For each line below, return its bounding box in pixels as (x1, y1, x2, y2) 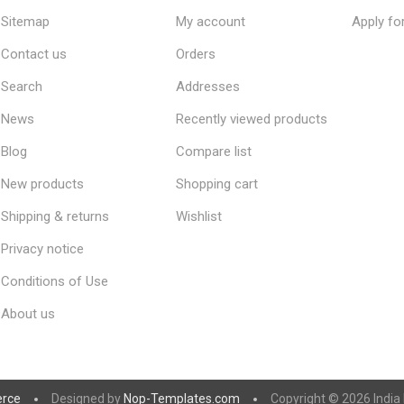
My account (176, 14, 246, 30)
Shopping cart (176, 176, 259, 192)
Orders (176, 46, 216, 62)
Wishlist (176, 208, 223, 225)
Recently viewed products (176, 111, 328, 127)
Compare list (176, 143, 252, 160)
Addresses (176, 78, 241, 95)
